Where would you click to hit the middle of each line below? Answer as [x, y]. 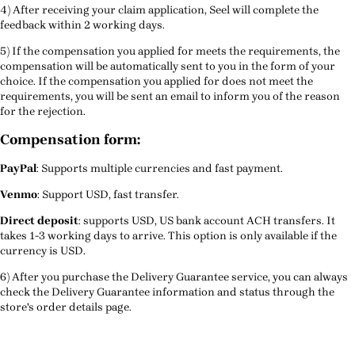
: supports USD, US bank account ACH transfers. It [207, 221]
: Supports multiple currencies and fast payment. [160, 169]
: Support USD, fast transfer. [108, 195]
